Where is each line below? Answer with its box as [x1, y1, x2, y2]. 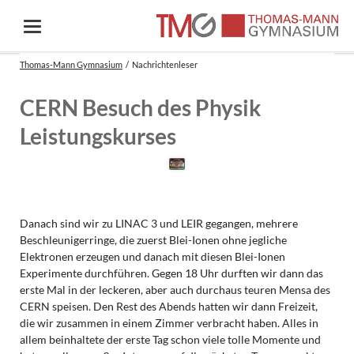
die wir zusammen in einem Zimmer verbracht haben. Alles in [19, 315, 318, 330]
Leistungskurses [19, 122, 176, 149]
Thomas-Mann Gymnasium [19, 59, 122, 70]
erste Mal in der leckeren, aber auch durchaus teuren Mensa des [19, 282, 330, 296]
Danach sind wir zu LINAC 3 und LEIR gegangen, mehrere [19, 216, 298, 230]
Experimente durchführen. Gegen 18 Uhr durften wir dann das [19, 265, 323, 280]
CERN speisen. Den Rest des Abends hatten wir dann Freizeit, [19, 299, 318, 313]
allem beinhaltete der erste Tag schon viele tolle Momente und [19, 332, 321, 346]
